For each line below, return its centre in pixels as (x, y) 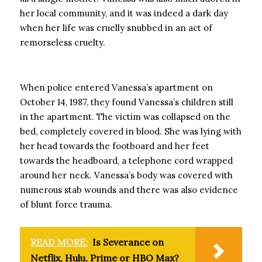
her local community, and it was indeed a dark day (124, 13)
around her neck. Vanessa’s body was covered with (126, 175)
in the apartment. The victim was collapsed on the (125, 117)
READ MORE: (59, 242)
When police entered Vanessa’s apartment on (116, 87)
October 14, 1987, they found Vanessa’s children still (127, 102)
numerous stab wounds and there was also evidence (129, 190)
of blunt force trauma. (66, 204)
